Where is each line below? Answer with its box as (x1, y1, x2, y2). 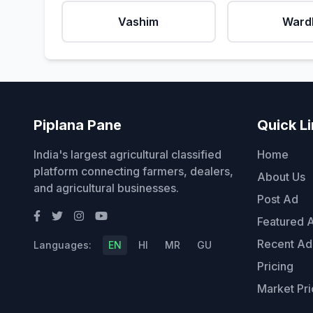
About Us (257, 170, 305, 184)
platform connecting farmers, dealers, (34, 164, 233, 178)
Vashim (118, 15, 159, 29)
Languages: (34, 239, 92, 251)
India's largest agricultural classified (34, 147, 221, 161)
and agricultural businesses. (34, 181, 179, 195)
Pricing (257, 259, 293, 273)
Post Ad (257, 192, 298, 206)
